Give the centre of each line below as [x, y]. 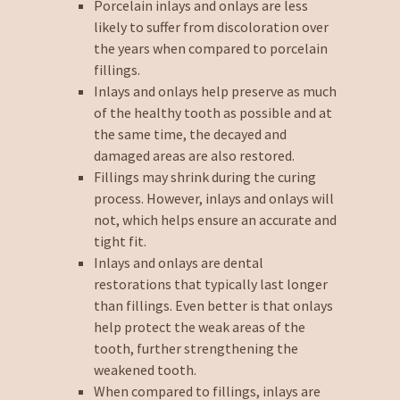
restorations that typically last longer [210, 283]
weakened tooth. [145, 369]
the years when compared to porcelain [210, 48]
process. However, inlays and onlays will [213, 198]
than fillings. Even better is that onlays [213, 305]
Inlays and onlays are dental [178, 262]
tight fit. [120, 241]
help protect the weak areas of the [199, 326]
